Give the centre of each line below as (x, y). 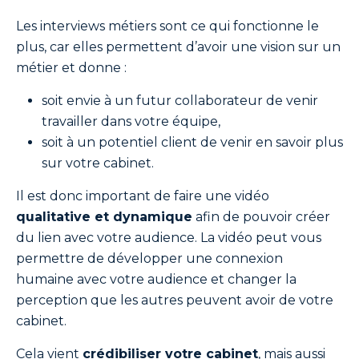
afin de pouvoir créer (261, 217)
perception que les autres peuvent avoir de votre (175, 300)
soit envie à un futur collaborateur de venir (180, 101)
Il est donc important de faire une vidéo (143, 196)
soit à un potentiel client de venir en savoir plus (192, 142)
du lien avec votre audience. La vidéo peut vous (169, 238)
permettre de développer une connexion (149, 258)
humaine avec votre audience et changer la (156, 279)
